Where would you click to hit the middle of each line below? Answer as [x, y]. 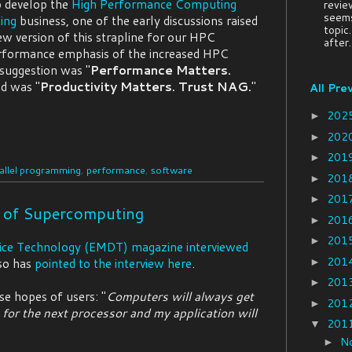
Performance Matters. [161, 70]
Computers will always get [180, 297]
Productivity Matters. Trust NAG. [146, 87]
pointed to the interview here [113, 264]
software [172, 170]
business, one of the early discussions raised [137, 21]
